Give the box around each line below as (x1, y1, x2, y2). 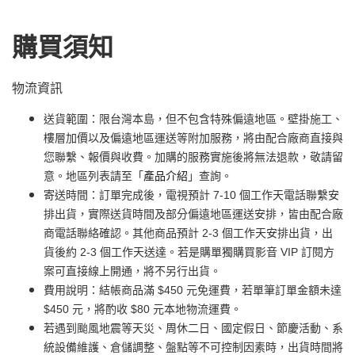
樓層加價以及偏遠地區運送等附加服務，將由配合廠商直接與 (44, 132, 343, 145)
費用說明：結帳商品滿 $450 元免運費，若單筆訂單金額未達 (44, 284, 342, 297)
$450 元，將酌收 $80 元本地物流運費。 (44, 303, 242, 316)
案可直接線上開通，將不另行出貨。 (44, 265, 221, 278)
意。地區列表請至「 (44, 170, 143, 183)
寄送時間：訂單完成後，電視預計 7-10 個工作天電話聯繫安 (44, 189, 339, 202)
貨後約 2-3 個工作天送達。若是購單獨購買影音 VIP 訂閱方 (44, 246, 334, 259)
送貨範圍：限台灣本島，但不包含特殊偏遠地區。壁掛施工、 (44, 113, 343, 126)
